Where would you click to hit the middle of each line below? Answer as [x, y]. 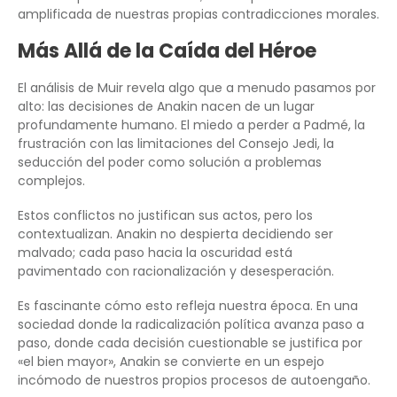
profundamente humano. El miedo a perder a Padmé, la [191, 125]
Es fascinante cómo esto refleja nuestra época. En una [188, 305]
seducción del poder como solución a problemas [170, 162]
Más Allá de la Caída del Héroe [167, 51]
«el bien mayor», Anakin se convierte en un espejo [171, 361]
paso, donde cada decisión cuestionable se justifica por [190, 343]
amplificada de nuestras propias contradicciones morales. [198, 14]
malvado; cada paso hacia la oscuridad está [155, 252]
